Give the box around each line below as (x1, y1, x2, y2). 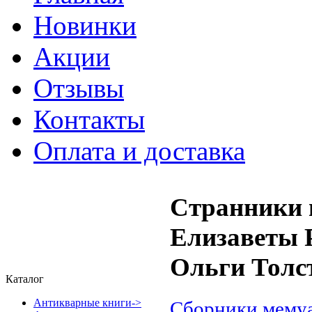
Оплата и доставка (33, 136, 245, 166)
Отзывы (33, 73, 124, 103)
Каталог (6, 273, 44, 285)
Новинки (33, 10, 136, 40)
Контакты (33, 104, 145, 134)
